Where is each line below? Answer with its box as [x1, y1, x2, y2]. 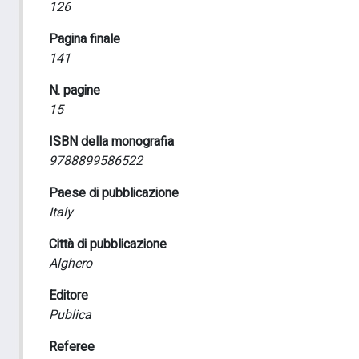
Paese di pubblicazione [49, 184, 179, 203]
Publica [49, 305, 91, 325]
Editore [49, 286, 88, 305]
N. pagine [49, 81, 100, 100]
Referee [49, 337, 95, 357]
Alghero [49, 254, 92, 273]
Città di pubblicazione [49, 235, 167, 254]
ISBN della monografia [49, 132, 174, 151]
